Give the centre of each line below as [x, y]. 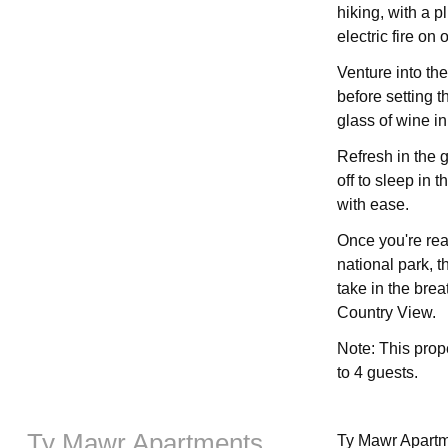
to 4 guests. [377, 372]
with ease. [372, 204]
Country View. [386, 312]
